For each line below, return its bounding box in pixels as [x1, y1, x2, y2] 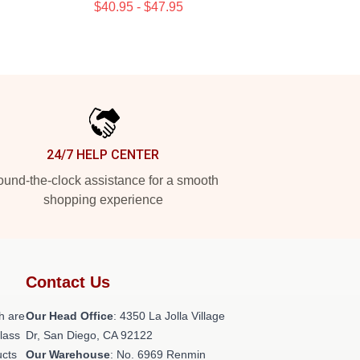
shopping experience [43, 193, 163, 207]
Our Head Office [26, 309, 113, 322]
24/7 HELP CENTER [47, 147, 159, 162]
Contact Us [26, 273, 110, 291]
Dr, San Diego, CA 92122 [26, 329, 153, 342]
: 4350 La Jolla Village [113, 309, 225, 322]
